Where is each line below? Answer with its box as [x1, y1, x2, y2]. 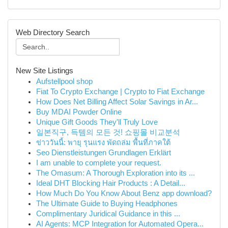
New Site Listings [16, 67, 73, 75]
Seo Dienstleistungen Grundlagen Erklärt [36, 149, 171, 157]
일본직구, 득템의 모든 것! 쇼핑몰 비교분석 [36, 128, 180, 136]
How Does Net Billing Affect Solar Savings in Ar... [36, 98, 198, 106]
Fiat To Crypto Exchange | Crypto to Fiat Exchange [36, 88, 205, 96]
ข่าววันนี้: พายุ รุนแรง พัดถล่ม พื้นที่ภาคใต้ [36, 138, 170, 147]
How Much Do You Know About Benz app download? [36, 189, 212, 197]
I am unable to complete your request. [36, 159, 161, 167]
